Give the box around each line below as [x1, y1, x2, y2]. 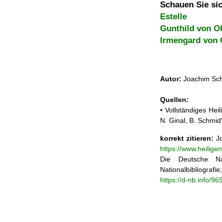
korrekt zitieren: [160, 134, 214, 142]
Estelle [160, 12, 187, 21]
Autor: [160, 75, 181, 83]
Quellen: [160, 96, 189, 104]
